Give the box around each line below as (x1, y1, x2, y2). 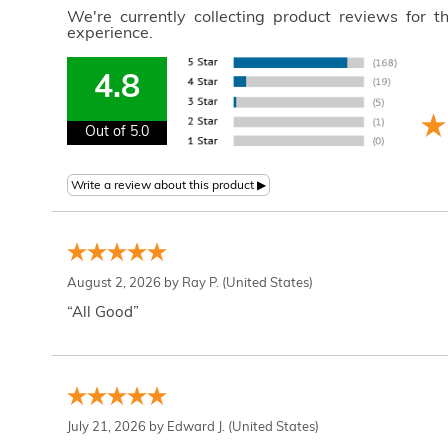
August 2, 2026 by (67, 277, 182, 290)
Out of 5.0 (85, 125, 149, 140)
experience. (67, 26, 153, 42)
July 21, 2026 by (67, 421, 167, 434)
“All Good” (67, 306, 139, 321)
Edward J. (167, 421, 225, 434)
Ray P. (182, 277, 219, 290)
